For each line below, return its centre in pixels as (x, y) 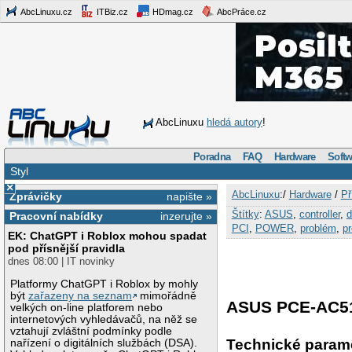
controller (319, 214)
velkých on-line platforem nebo (87, 307)
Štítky (245, 214)
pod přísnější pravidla (67, 249)
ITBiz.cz (111, 11)
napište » (190, 196)
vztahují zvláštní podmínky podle (92, 331)
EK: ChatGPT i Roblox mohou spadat (108, 236)
